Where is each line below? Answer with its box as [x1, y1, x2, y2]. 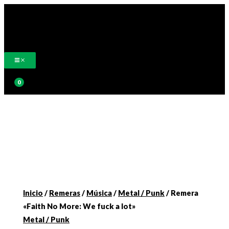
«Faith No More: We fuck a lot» [23, 202, 136, 211]
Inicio [23, 189, 43, 198]
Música [86, 189, 112, 198]
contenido [4, 32, 42, 41]
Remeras [49, 189, 81, 198]
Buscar [4, 68, 33, 79]
